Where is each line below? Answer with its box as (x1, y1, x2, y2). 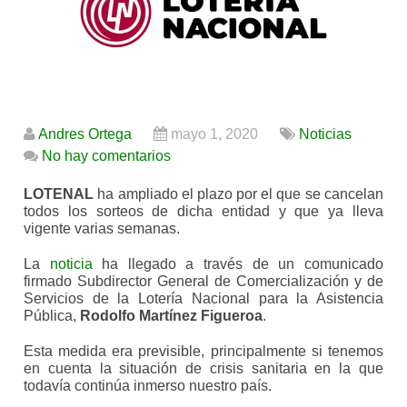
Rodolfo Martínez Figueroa (80, 308, 263, 324)
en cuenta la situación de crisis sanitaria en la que (24, 361, 383, 377)
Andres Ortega (38, 126, 133, 143)
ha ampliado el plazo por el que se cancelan (94, 186, 383, 203)
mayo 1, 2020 (171, 126, 259, 143)
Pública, (24, 308, 81, 324)
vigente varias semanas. (24, 221, 181, 237)
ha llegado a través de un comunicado (92, 256, 383, 273)
